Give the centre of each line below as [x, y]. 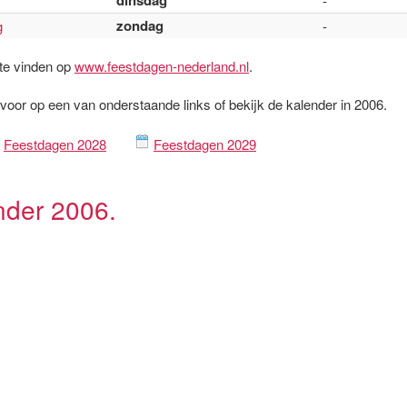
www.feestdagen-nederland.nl [162, 66]
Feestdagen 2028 [55, 144]
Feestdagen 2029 [205, 144]
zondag [140, 25]
